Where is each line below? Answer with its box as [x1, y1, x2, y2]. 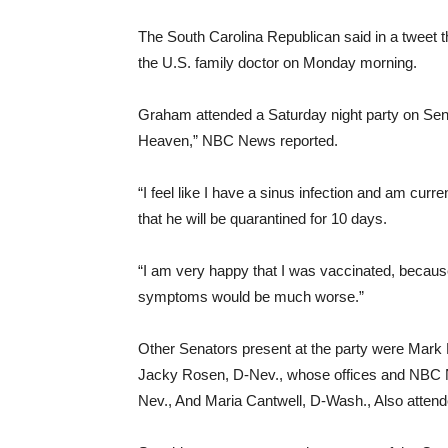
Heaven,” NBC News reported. [138, 132, 338, 149]
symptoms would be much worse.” [138, 288, 364, 305]
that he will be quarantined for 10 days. [138, 210, 387, 227]
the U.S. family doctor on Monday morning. [138, 54, 417, 71]
